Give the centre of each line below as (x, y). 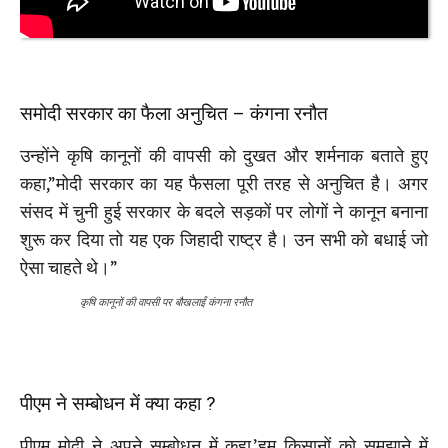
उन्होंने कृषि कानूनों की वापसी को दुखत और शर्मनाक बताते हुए (224, 156)
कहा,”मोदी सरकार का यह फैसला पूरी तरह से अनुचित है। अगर (224, 184)
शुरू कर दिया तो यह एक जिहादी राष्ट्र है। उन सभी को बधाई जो (224, 240)
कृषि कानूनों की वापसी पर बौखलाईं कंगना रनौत (165, 302)
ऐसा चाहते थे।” (69, 268)
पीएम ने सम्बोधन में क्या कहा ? (117, 404)
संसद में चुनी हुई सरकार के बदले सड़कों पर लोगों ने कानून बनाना (224, 212)
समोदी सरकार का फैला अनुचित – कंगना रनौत (174, 114)
